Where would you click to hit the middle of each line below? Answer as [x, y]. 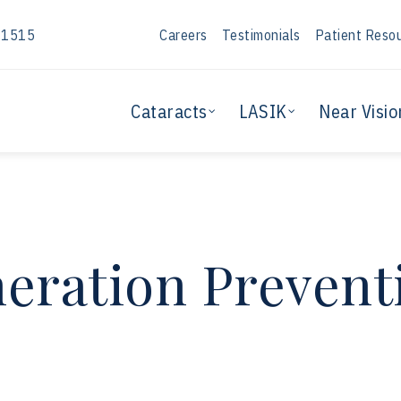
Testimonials [261, 34]
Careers [183, 34]
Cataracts [169, 111]
